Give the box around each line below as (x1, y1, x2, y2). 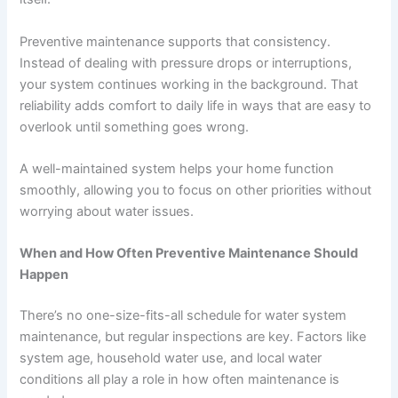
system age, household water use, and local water (20, 350, 322, 367)
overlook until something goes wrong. (20, 118, 250, 135)
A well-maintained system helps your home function (20, 161, 335, 178)
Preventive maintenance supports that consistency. (20, 33, 331, 50)
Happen (20, 267, 69, 283)
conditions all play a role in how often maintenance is (20, 371, 340, 388)
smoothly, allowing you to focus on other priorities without (20, 182, 372, 199)
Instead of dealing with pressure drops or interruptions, (20, 54, 353, 71)
